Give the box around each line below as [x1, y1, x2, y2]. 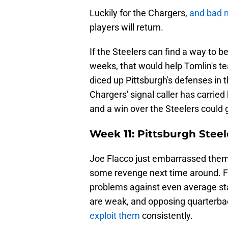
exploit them [90, 210, 140, 221]
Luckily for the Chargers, [90, 8, 189, 19]
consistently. [140, 210, 193, 221]
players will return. [90, 22, 163, 33]
